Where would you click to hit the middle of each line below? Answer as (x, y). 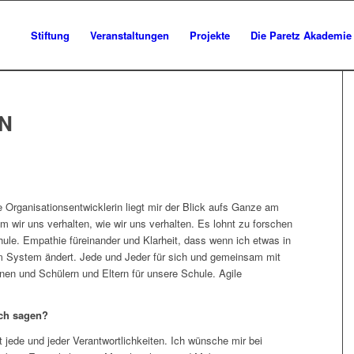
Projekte (210, 35)
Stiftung (50, 35)
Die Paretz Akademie (301, 35)
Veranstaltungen (130, 35)
